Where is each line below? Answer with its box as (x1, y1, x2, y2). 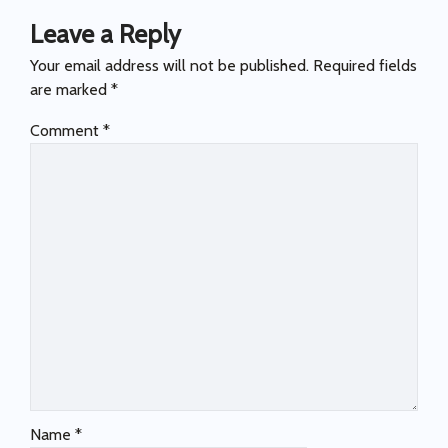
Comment (30, 121, 103, 141)
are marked (30, 80, 111, 100)
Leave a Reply (30, 19, 181, 50)
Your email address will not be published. (30, 56, 309, 76)
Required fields (313, 56, 417, 76)
